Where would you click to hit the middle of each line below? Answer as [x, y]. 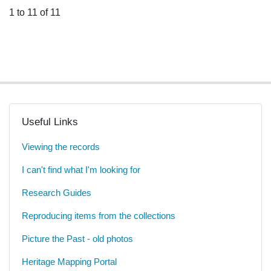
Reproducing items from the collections [99, 216]
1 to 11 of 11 [35, 13]
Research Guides [57, 193]
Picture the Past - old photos [77, 239]
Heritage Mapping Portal [69, 262]
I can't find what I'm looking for [81, 170]
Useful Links [50, 122]
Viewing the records [61, 147]
